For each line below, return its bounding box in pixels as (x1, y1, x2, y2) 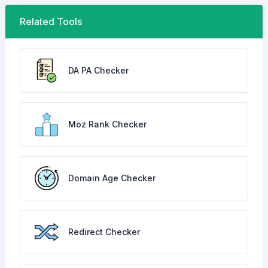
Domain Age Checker (68, 173, 156, 183)
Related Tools (20, 16, 82, 28)
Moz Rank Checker (68, 119, 147, 129)
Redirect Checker (68, 227, 140, 237)
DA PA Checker (68, 65, 129, 75)
